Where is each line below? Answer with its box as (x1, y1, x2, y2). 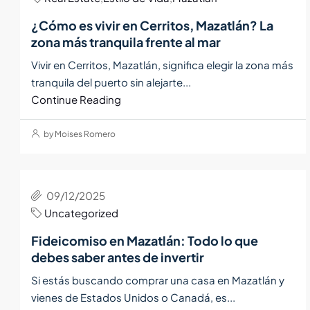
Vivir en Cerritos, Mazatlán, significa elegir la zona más (31, 57, 293, 71)
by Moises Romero (42, 128, 116, 139)
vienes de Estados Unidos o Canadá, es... (31, 290, 235, 304)
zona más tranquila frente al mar (31, 33, 221, 50)
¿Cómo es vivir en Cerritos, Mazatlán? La (31, 17, 273, 33)
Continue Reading (31, 92, 121, 106)
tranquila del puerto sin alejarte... (31, 75, 191, 89)
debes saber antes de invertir (31, 248, 204, 265)
